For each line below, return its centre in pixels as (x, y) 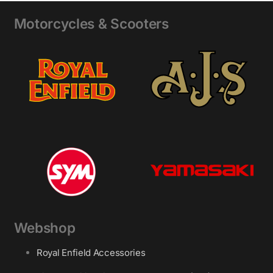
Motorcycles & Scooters (91, 24)
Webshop (44, 228)
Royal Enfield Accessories (91, 253)
